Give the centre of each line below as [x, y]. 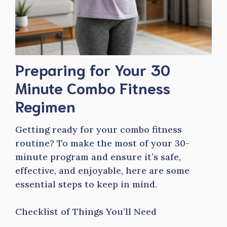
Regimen [45, 106]
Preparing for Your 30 [93, 69]
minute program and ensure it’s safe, [98, 157]
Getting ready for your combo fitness [99, 129]
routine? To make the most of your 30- [102, 143]
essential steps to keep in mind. [86, 184]
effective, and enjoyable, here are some [102, 171]
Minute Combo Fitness [93, 87]
